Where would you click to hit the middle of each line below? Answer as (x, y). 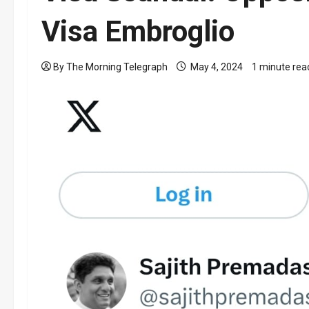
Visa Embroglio (138, 32)
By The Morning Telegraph (110, 67)
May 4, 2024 (217, 67)
